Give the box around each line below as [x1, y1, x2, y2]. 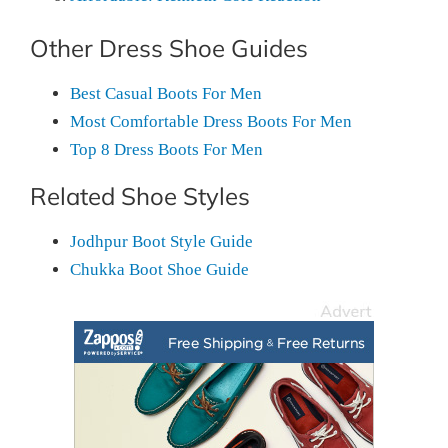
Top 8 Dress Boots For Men [70, 139, 263, 159]
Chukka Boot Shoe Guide [70, 259, 249, 279]
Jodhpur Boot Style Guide [70, 231, 253, 251]
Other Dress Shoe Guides [30, 32, 308, 63]
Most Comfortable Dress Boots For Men [70, 111, 352, 131]
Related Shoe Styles [30, 180, 250, 211]
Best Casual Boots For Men [70, 83, 262, 103]
